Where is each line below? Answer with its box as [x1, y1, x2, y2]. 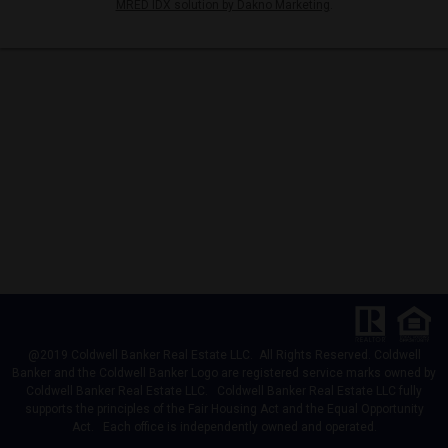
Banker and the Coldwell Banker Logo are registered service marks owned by [12, 366, 436, 380]
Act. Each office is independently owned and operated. [71, 420, 377, 434]
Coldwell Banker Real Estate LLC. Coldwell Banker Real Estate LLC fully [26, 384, 422, 398]
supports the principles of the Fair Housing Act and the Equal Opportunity [24, 402, 424, 416]
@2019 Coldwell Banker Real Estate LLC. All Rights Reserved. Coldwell [27, 348, 421, 362]
